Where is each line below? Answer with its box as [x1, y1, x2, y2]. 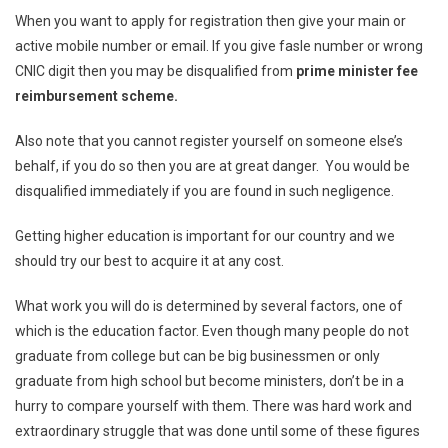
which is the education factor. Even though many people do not [15, 322, 409, 339]
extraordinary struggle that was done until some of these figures [15, 422, 420, 439]
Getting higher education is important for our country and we [15, 227, 395, 244]
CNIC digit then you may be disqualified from [15, 62, 296, 79]
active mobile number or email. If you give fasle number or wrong [15, 37, 423, 54]
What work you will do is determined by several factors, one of [15, 297, 403, 314]
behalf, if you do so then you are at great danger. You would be [15, 157, 410, 174]
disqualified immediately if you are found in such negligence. [15, 182, 394, 199]
